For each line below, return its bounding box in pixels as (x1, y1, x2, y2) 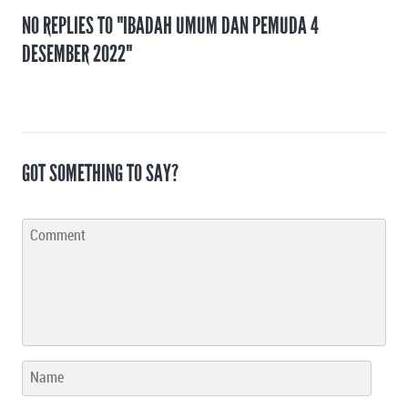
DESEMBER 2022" (22, 38, 132, 68)
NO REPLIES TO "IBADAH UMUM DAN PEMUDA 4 (22, 10, 319, 40)
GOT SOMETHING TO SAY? (22, 158, 178, 188)
